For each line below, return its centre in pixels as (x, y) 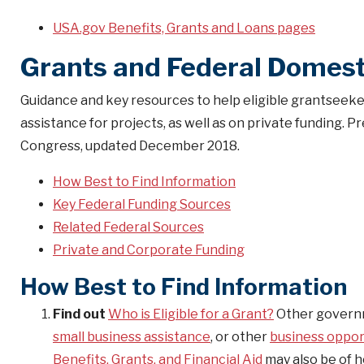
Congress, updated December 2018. (130, 146)
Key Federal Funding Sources (142, 204)
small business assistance (132, 337)
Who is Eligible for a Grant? (191, 314)
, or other (240, 337)
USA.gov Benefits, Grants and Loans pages (184, 28)
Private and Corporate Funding (149, 250)
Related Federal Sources (128, 227)
